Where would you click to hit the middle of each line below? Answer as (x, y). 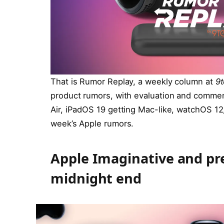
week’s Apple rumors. (92, 123)
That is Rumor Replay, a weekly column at (133, 81)
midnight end (96, 178)
